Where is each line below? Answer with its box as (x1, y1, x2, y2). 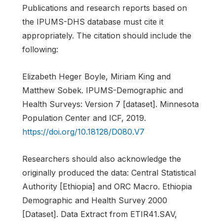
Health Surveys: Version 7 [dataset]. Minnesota (22, 99, 199, 109)
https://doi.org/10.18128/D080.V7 (22, 126, 145, 137)
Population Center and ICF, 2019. (22, 112, 146, 123)
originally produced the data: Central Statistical (22, 167, 196, 178)
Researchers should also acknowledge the (22, 153, 181, 164)
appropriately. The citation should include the (22, 30, 191, 40)
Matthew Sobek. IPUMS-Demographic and (22, 85, 183, 95)
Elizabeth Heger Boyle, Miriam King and (22, 71, 171, 81)
